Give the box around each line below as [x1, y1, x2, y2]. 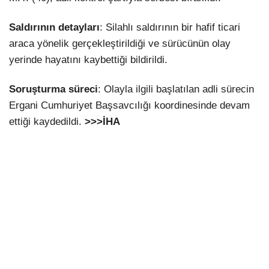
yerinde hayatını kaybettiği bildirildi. [9, 54, 168, 66]
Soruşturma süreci [9, 83, 98, 95]
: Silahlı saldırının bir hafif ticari [100, 22, 240, 34]
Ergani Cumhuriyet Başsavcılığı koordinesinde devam [9, 100, 250, 112]
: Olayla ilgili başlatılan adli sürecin [98, 83, 254, 95]
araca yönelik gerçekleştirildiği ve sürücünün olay [9, 38, 231, 50]
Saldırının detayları [9, 22, 100, 34]
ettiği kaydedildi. [9, 116, 85, 128]
